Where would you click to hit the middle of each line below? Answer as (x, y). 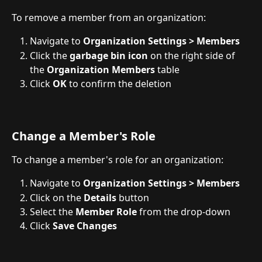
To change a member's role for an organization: (118, 159)
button (133, 197)
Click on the (57, 197)
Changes (97, 226)
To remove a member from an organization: (109, 17)
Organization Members (101, 69)
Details (100, 197)
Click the (50, 55)
